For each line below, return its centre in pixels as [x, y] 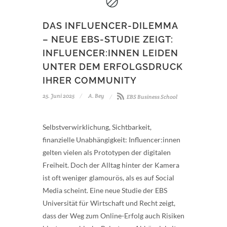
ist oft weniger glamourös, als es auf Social [108, 177]
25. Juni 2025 [59, 96]
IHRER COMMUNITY [90, 80]
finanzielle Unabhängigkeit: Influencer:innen [111, 139]
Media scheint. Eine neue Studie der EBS [105, 190]
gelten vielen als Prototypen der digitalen [107, 152]
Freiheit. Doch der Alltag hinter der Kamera [111, 165]
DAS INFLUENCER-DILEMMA [110, 25]
